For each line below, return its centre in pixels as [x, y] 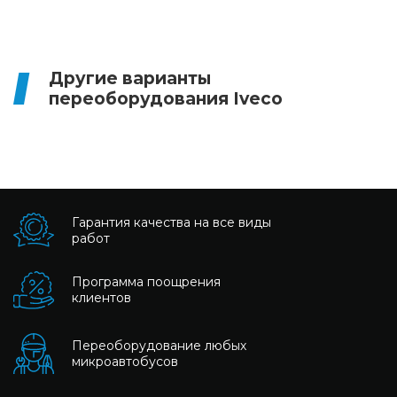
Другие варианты [130, 78]
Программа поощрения [146, 282]
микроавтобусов [125, 361]
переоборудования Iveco [166, 99]
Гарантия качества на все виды [171, 222]
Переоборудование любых [159, 345]
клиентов [101, 298]
